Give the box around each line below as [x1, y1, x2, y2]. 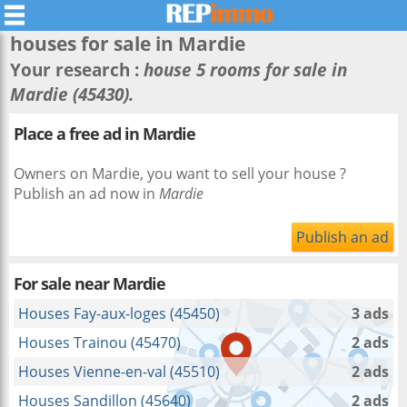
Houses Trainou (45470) [18, 333, 181, 352]
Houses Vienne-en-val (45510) [18, 362, 220, 382]
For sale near [14, 273, 113, 294]
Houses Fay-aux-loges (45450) [18, 303, 220, 323]
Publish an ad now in [14, 184, 159, 203]
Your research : [10, 57, 144, 82]
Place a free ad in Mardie [14, 123, 195, 144]
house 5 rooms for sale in [144, 57, 347, 82]
